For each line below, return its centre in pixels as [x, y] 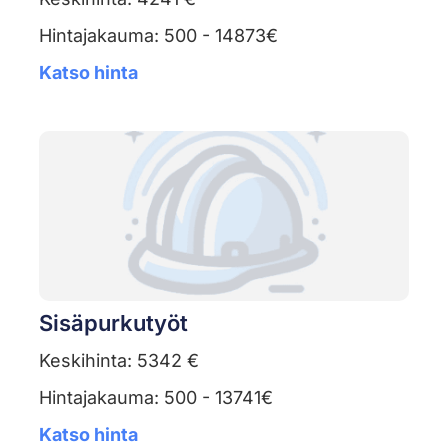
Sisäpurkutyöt [113, 323]
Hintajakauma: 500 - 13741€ [155, 398]
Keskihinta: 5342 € [118, 361]
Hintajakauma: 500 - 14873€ [158, 36]
